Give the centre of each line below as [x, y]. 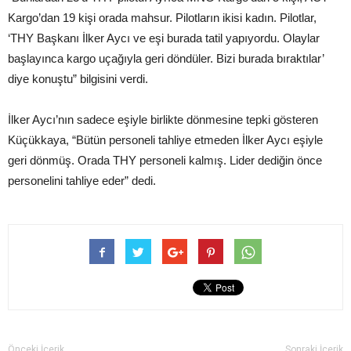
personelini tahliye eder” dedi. [82, 180]
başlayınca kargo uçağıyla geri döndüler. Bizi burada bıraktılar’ [166, 58]
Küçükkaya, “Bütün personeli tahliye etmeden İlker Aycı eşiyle [165, 139]
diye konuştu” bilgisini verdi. [78, 78]
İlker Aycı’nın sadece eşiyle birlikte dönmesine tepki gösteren [163, 119]
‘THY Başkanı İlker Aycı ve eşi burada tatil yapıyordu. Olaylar [164, 38]
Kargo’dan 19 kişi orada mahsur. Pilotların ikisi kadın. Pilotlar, [162, 17]
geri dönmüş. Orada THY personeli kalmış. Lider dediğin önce [165, 160]
